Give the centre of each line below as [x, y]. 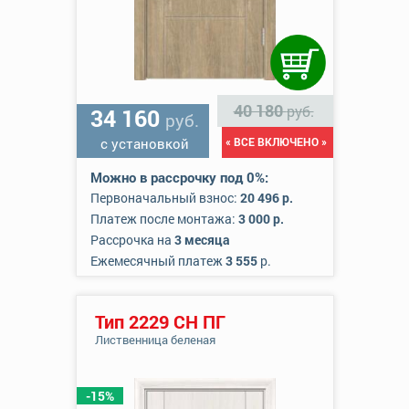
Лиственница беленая [155, 340]
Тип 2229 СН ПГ [160, 321]
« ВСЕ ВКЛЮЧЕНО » [276, 142]
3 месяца [202, 240]
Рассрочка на [132, 240]
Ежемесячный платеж [157, 261]
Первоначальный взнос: [165, 198]
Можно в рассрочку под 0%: [179, 177]
